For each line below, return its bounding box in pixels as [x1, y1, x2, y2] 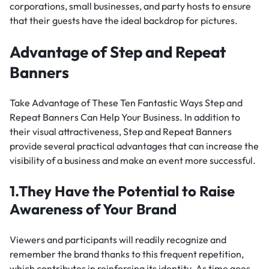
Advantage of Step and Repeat [10, 41, 226, 62]
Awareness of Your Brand [10, 200, 177, 219]
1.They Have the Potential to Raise [10, 182, 235, 201]
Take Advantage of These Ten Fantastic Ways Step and [10, 97, 243, 109]
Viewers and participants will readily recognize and [10, 234, 226, 246]
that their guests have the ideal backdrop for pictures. [10, 14, 238, 26]
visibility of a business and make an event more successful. [10, 154, 256, 167]
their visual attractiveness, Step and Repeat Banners [10, 125, 232, 138]
